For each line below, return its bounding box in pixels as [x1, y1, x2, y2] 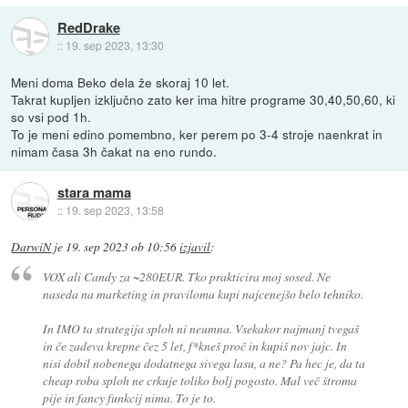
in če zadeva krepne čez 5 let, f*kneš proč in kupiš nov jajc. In [42, 337, 347, 355]
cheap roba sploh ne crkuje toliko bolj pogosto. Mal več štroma [42, 372, 357, 390]
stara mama [56, 182, 131, 203]
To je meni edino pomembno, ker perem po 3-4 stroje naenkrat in [11, 124, 383, 143]
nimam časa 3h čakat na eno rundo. [11, 141, 218, 160]
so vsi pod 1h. [11, 107, 92, 126]
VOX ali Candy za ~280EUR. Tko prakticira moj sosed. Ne [42, 268, 331, 286]
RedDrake [56, 17, 120, 38]
